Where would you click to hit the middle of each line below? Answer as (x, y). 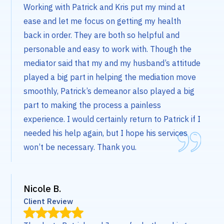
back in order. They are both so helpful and (102, 35)
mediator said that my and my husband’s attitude (112, 63)
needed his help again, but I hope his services (106, 133)
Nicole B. (42, 189)
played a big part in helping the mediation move (110, 77)
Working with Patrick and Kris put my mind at (104, 7)
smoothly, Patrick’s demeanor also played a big (109, 91)
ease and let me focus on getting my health (102, 21)
